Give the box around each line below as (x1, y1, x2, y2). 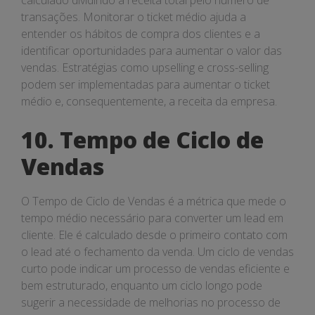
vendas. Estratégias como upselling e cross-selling (21, 60, 269, 75)
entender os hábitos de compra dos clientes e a (21, 26, 260, 41)
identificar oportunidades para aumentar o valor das (21, 43, 282, 58)
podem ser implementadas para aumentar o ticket (21, 77, 270, 92)
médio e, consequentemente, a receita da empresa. (21, 94, 277, 109)
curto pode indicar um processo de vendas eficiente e (21, 261, 290, 276)
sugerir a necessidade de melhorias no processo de (21, 295, 281, 310)
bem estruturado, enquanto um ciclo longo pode (21, 278, 262, 293)
